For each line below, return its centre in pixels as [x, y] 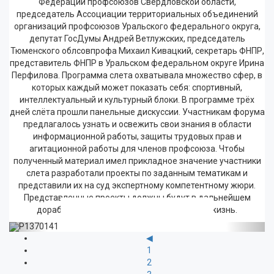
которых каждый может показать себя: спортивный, [137, 87]
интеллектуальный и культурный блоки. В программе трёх [137, 100]
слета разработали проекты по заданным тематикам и [137, 173]
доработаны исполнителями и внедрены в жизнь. [137, 210]
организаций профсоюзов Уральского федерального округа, [137, 26]
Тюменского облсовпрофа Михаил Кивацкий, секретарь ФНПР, [137, 51]
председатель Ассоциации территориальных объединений [137, 14]
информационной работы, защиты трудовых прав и [137, 136]
